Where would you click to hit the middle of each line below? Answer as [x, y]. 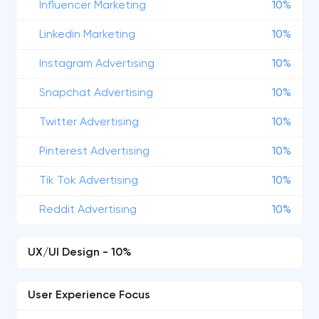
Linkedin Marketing [88, 35]
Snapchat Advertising [96, 93]
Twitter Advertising [89, 122]
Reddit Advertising [88, 210]
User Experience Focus [89, 296]
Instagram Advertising [97, 64]
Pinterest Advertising [95, 152]
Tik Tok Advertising [89, 181]
